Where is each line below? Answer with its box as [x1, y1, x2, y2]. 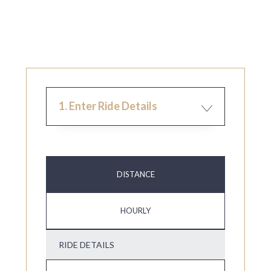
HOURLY [120, 205, 151, 215]
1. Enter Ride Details [59, 99, 157, 113]
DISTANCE [116, 169, 155, 179]
